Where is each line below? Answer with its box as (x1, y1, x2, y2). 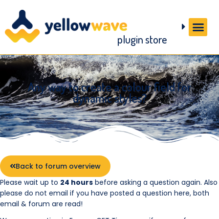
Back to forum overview (16, 161, 101, 171)
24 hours (60, 177, 93, 187)
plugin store (117, 32, 168, 46)
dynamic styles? (72, 90, 147, 106)
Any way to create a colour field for (27, 79, 192, 94)
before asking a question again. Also (93, 177, 218, 187)
